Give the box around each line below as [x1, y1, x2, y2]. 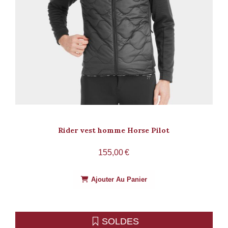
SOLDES [101, 216, 139, 226]
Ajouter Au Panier [91, 175, 147, 183]
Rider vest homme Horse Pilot [58, 125, 170, 135]
